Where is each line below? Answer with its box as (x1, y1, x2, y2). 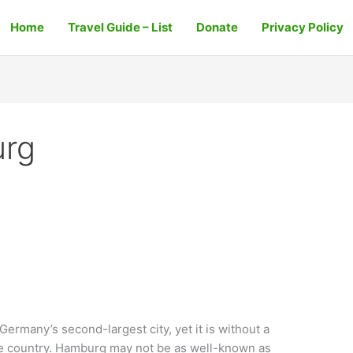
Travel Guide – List (67, 20, 173, 35)
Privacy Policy (261, 20, 344, 35)
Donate (195, 20, 238, 35)
